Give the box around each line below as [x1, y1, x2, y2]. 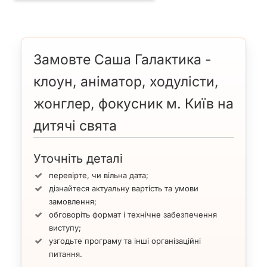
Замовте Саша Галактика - [33, 51, 212, 68]
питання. [49, 249, 82, 259]
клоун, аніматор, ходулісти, [33, 73, 219, 90]
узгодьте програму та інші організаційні [49, 236, 201, 246]
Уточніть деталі [33, 151, 123, 166]
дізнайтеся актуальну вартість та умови [49, 184, 198, 194]
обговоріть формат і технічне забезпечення [49, 210, 217, 220]
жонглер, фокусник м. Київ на [33, 95, 234, 112]
